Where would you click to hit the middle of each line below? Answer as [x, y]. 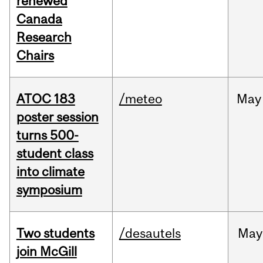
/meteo [140, 99]
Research [44, 37]
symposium [49, 190]
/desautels [150, 233]
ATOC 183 [45, 99]
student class [55, 154]
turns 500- [47, 135]
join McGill [46, 252]
